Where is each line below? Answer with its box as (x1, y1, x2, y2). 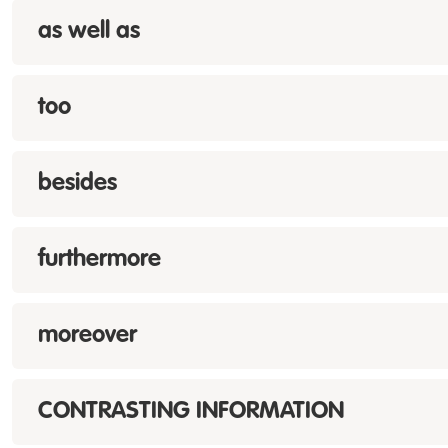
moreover (38, 324, 137, 348)
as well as (38, 20, 140, 44)
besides (38, 172, 117, 196)
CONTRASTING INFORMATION (38, 400, 344, 424)
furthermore (38, 248, 161, 272)
